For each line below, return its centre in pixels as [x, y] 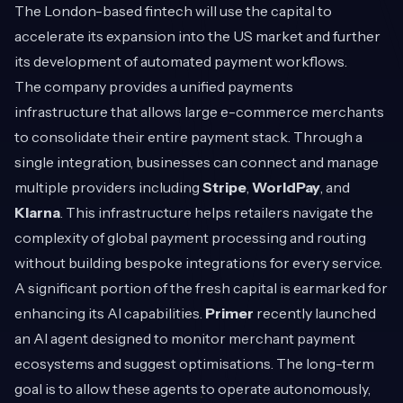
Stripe [224, 188]
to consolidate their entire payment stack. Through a [188, 137]
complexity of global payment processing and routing [190, 238]
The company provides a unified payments [154, 87]
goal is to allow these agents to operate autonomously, [193, 389]
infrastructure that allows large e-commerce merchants [199, 112]
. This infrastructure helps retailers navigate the [217, 213]
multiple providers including [108, 188]
